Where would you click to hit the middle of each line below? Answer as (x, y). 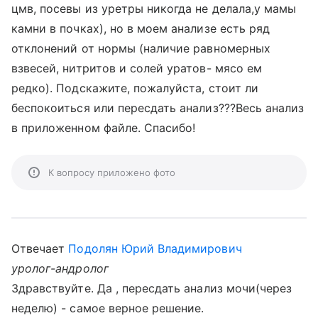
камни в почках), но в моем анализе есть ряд (141, 28)
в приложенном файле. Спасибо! (104, 128)
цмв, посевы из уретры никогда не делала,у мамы (154, 9)
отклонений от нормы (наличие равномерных (141, 48)
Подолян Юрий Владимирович (155, 248)
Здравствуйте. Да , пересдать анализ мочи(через (152, 288)
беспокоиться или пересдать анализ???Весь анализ (158, 108)
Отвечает (40, 248)
